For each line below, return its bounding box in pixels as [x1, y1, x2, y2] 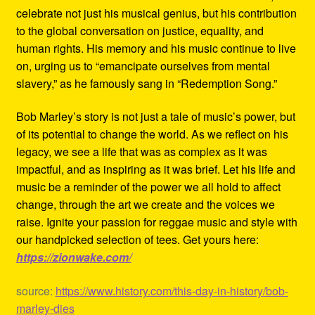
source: [15, 282, 56, 299]
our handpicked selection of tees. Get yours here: [15, 231, 259, 248]
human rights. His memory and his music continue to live [15, 39, 296, 56]
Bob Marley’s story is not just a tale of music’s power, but [15, 108, 295, 125]
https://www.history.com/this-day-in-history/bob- [55, 282, 288, 299]
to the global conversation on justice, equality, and [15, 22, 264, 39]
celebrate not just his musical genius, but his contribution [15, 4, 297, 21]
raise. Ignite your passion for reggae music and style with [15, 214, 297, 231]
